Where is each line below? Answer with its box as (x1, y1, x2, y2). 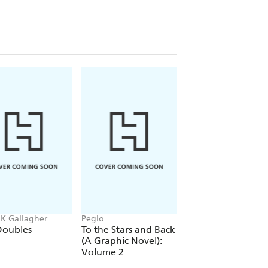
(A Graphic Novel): (81, 235, 162, 247)
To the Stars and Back (81, 224, 175, 236)
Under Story (187, 224, 240, 236)
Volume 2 (81, 246, 124, 258)
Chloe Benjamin (187, 214, 250, 224)
